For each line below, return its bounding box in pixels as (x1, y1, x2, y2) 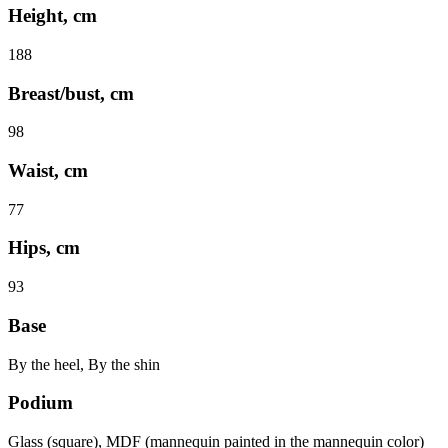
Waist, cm (8, 159, 88, 181)
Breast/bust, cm (8, 82, 134, 104)
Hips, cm (8, 237, 80, 259)
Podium (8, 392, 73, 414)
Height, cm (8, 5, 97, 27)
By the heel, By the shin (8, 355, 160, 373)
